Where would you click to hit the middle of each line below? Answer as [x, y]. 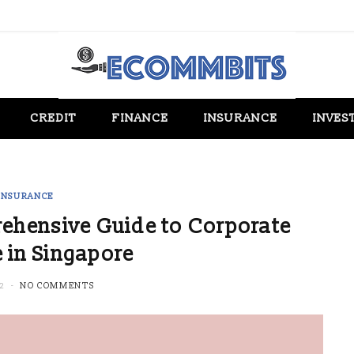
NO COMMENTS [57, 286]
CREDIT [53, 118]
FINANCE [141, 118]
